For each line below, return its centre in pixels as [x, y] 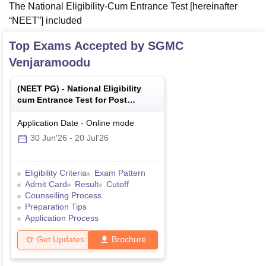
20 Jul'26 [92, 138]
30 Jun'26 [49, 138]
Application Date [48, 123]
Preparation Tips [56, 207]
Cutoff [118, 184]
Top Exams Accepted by [78, 46]
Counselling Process [63, 196]
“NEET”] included [45, 21]
